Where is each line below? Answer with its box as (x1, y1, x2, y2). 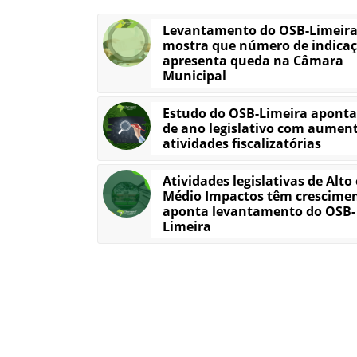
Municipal (163, 67, 226, 85)
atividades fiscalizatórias (163, 135, 321, 153)
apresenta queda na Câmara (163, 52, 343, 70)
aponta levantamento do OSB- (163, 202, 355, 221)
